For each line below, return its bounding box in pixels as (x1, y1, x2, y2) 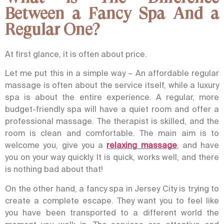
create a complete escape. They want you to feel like (5, 195, 219, 205)
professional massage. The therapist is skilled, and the (5, 116, 219, 126)
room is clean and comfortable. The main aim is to (5, 128, 219, 138)
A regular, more (155, 92, 219, 102)
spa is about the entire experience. (5, 92, 151, 102)
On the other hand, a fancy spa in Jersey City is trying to (5, 183, 219, 193)
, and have (176, 140, 219, 150)
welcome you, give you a (5, 140, 107, 150)
